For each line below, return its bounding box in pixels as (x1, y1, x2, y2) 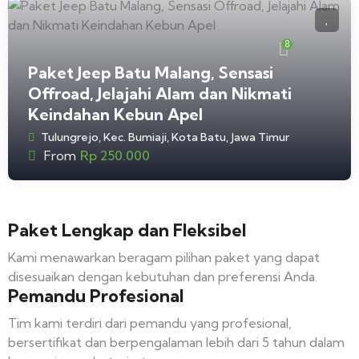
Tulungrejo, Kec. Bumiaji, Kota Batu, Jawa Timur (41, 130, 289, 145)
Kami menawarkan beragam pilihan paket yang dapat (8, 249, 320, 266)
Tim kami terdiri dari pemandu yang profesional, (8, 315, 292, 332)
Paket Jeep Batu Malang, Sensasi (28, 63, 273, 83)
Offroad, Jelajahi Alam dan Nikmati (28, 83, 292, 104)
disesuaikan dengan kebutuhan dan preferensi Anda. (8, 268, 317, 285)
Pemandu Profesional (8, 285, 184, 308)
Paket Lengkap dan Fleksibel (8, 220, 246, 242)
